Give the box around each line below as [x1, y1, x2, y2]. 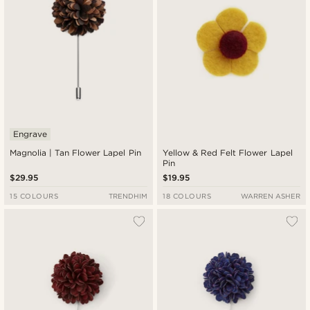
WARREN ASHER [240, 191, 300, 200]
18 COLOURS [163, 191, 212, 200]
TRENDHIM [108, 191, 147, 200]
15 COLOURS [10, 191, 59, 200]
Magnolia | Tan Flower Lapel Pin [10, 147, 141, 158]
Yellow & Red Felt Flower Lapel [163, 147, 293, 158]
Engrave [13, 128, 47, 139]
